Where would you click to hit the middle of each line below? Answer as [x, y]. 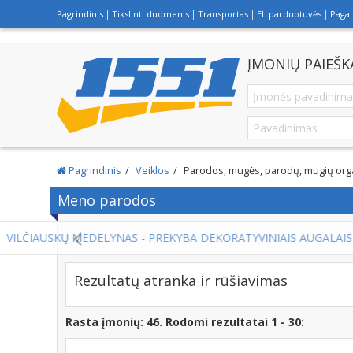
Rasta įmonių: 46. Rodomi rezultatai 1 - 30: [185, 322]
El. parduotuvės [289, 14]
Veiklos [152, 171]
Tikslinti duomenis [150, 14]
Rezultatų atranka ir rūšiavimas [181, 281]
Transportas [223, 14]
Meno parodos [107, 200]
